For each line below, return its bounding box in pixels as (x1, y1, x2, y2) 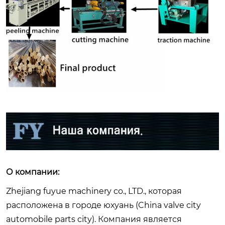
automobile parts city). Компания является (6, 214, 182, 224)
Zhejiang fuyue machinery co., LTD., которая (6, 186, 182, 196)
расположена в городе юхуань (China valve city (6, 200, 201, 210)
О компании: (6, 167, 59, 177)
